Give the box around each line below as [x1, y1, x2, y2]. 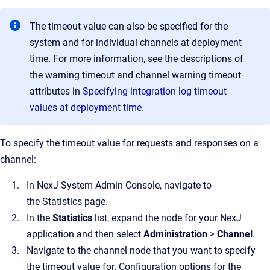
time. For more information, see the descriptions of [30, 53, 243, 64]
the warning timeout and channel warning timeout [30, 69, 241, 81]
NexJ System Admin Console [37, 180, 160, 191]
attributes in [30, 86, 83, 97]
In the [27, 212, 52, 224]
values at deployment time [30, 102, 142, 113]
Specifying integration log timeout [83, 86, 227, 97]
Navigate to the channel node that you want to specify [27, 245, 256, 256]
